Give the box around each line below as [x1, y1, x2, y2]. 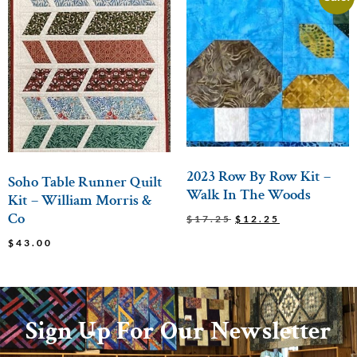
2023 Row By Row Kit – [186, 166, 331, 186]
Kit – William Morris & [8, 190, 152, 210]
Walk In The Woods [186, 184, 311, 205]
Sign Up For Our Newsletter [25, 314, 331, 347]
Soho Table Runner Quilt [8, 171, 163, 192]
